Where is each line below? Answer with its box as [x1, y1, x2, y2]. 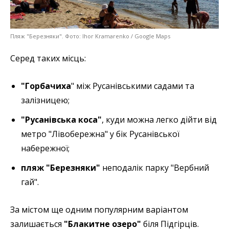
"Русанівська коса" [21, 113, 102, 125]
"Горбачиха [21, 80, 71, 91]
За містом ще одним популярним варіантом [10, 203, 188, 215]
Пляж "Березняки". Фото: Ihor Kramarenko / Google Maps [10, 32, 170, 40]
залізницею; [21, 94, 70, 106]
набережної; [21, 142, 72, 154]
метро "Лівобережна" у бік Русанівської [21, 128, 179, 140]
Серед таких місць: [10, 52, 86, 64]
